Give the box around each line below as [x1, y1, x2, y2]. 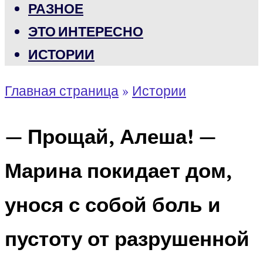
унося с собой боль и [5, 190, 221, 218]
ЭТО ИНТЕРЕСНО [28, 23, 143, 40]
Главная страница [5, 82, 119, 100]
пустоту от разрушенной [5, 224, 249, 252]
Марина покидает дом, [5, 156, 232, 184]
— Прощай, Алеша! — [5, 122, 216, 150]
